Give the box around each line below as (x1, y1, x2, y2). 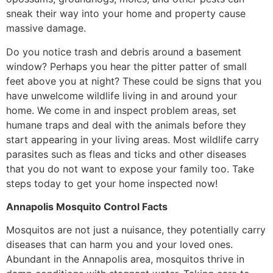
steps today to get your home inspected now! (6, 177, 218, 190)
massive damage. (6, 22, 86, 35)
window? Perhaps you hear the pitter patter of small (6, 60, 247, 73)
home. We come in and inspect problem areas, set (6, 104, 236, 116)
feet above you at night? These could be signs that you (6, 74, 261, 87)
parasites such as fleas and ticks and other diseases (6, 147, 246, 160)
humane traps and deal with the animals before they (6, 118, 246, 131)
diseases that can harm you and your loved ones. (6, 238, 233, 251)
